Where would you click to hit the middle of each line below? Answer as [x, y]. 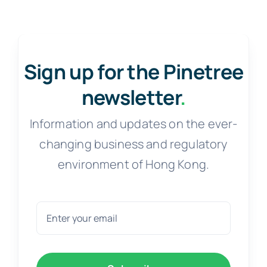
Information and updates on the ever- [133, 123]
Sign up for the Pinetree [133, 71]
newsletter [131, 97]
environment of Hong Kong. [133, 164]
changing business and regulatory [133, 144]
